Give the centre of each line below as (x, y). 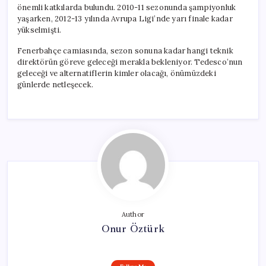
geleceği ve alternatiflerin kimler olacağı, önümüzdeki (117, 73)
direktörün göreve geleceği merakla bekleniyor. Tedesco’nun (130, 62)
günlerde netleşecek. (55, 84)
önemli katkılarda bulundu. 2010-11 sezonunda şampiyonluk (127, 7)
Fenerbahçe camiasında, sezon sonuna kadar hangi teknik (125, 50)
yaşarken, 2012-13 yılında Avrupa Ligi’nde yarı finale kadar (125, 18)
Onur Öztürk (133, 228)
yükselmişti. (39, 30)
